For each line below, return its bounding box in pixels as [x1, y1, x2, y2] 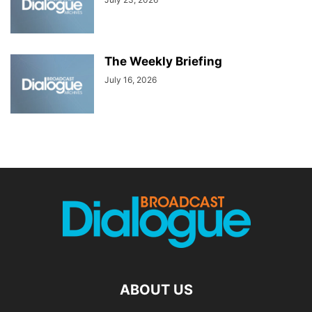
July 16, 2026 [104, 75, 157, 86]
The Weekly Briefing [104, 54, 222, 69]
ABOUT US [119, 281, 193, 299]
